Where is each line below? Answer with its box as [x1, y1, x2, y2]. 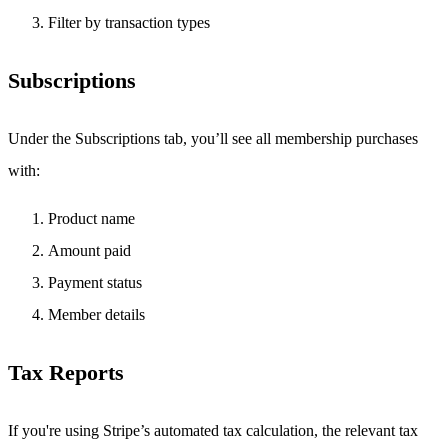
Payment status [48, 274, 142, 292]
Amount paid [48, 242, 131, 260]
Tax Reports [8, 360, 124, 386]
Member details [48, 306, 145, 324]
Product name [48, 210, 135, 228]
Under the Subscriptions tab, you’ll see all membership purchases [8, 130, 418, 148]
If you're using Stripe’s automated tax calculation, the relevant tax [8, 422, 418, 440]
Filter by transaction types [48, 14, 210, 32]
